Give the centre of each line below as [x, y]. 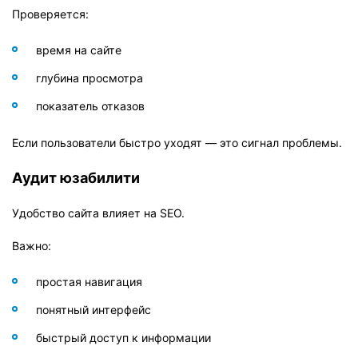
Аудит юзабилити [76, 177]
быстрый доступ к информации [123, 337]
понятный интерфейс [93, 309]
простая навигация [89, 281]
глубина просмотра [89, 78]
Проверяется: [50, 14]
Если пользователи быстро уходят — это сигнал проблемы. [177, 142]
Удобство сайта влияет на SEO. [98, 213]
